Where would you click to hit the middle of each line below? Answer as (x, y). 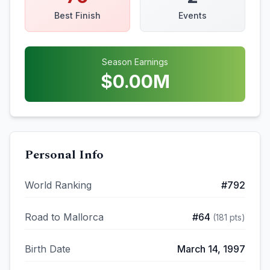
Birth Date (48, 249)
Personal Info (64, 155)
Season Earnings (135, 62)
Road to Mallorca (64, 217)
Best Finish (77, 15)
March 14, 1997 (211, 249)
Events (193, 15)
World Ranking (58, 185)
